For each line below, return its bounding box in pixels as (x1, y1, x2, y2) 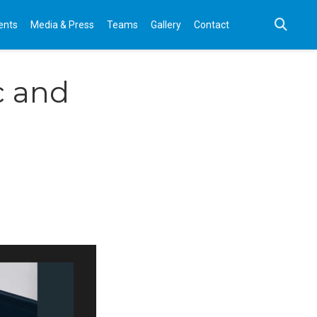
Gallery (151, 18, 181, 30)
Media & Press (30, 18, 94, 30)
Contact (194, 18, 229, 30)
